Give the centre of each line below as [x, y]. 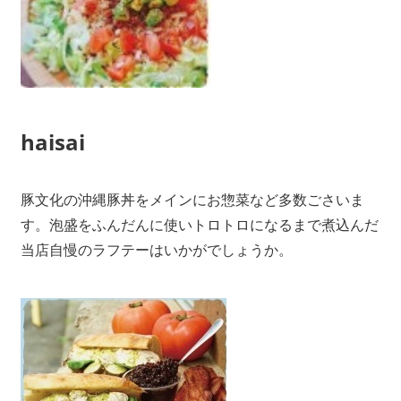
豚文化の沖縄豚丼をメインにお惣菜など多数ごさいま [192, 200]
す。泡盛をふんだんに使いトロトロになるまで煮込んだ [199, 225]
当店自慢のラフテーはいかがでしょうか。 [156, 250]
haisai [52, 142]
